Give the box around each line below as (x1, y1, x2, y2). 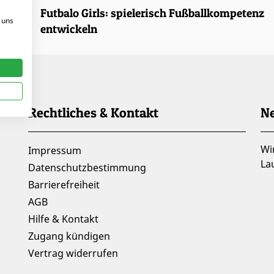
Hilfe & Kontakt (28, 212, 98, 226)
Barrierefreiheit (28, 178, 100, 192)
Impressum (28, 144, 81, 158)
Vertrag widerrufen (28, 246, 118, 261)
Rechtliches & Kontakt (28, 104, 158, 122)
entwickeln (40, 21, 97, 36)
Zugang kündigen (28, 229, 110, 243)
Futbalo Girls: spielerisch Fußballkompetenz (40, 6, 264, 20)
